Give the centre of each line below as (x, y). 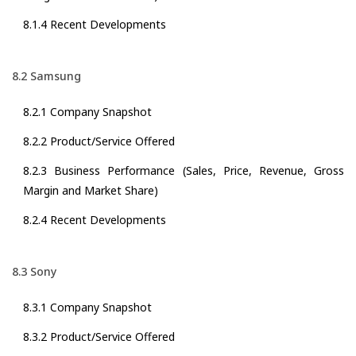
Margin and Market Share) (91, 191)
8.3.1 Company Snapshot (87, 308)
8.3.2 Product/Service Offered (99, 337)
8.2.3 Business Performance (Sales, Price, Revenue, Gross (184, 171)
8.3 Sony (34, 272)
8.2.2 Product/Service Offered (99, 141)
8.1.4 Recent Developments (95, 25)
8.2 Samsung (46, 76)
